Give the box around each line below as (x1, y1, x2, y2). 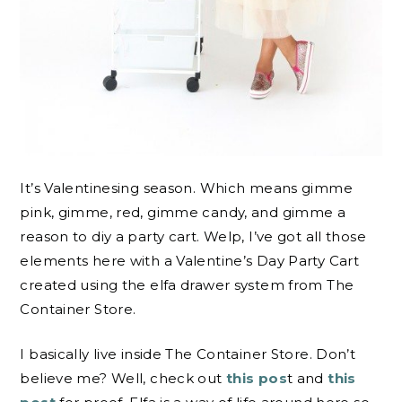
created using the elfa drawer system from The (20, 276, 354, 294)
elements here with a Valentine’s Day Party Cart (20, 252, 360, 270)
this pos (222, 369, 287, 387)
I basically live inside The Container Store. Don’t (20, 345, 356, 363)
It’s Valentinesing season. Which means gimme (20, 179, 353, 197)
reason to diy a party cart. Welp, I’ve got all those (20, 228, 366, 246)
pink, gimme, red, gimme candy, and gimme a (20, 204, 346, 222)
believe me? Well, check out (20, 369, 223, 387)
